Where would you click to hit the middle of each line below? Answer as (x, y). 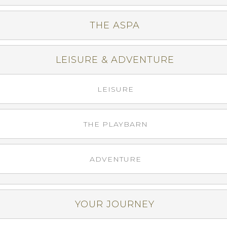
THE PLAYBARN (116, 124)
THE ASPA (115, 25)
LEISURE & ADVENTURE (115, 60)
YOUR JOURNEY (115, 204)
